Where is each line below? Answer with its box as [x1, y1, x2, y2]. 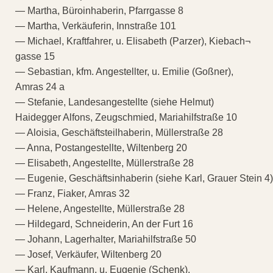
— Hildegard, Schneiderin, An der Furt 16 [15, 218, 193, 229]
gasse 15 [15, 51, 55, 62]
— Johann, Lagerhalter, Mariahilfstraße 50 [15, 233, 196, 244]
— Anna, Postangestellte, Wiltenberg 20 [15, 142, 187, 153]
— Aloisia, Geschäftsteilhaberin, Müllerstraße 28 [15, 127, 223, 138]
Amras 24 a [15, 81, 65, 92]
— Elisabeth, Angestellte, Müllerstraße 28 [15, 157, 194, 168]
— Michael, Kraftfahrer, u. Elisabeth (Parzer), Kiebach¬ [15, 35, 250, 46]
